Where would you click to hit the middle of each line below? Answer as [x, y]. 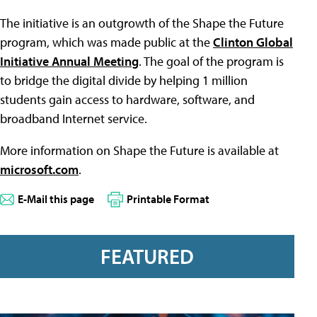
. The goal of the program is [211, 61]
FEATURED [147, 257]
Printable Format [168, 199]
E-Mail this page [56, 199]
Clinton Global [253, 42]
